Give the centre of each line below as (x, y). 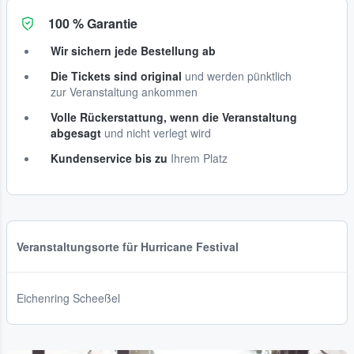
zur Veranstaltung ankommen (124, 92)
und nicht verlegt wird (156, 133)
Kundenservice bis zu (109, 158)
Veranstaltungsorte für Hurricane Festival (128, 247)
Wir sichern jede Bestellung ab (133, 51)
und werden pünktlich (237, 76)
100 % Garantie (93, 24)
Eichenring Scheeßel (68, 298)
